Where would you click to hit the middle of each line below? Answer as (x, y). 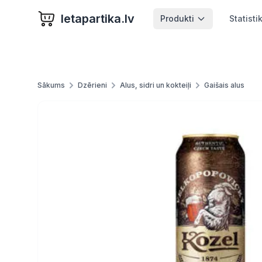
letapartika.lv (98, 19)
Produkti (177, 18)
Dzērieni (92, 85)
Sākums (51, 85)
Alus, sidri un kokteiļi (156, 85)
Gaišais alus (224, 85)
